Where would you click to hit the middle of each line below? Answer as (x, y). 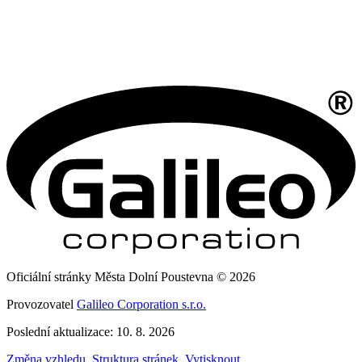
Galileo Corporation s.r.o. (141, 304)
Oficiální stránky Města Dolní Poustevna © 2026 (131, 276)
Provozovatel (42, 304)
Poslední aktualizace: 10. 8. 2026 (90, 331)
